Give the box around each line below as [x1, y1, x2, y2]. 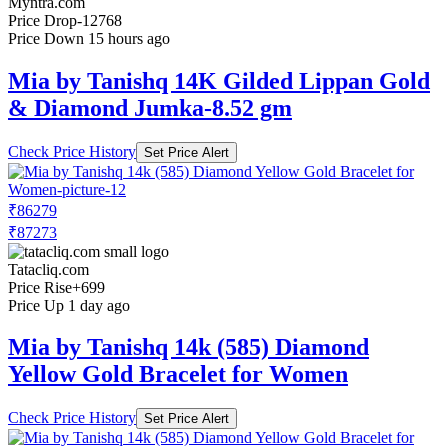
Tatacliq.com [8, 260, 89, 278]
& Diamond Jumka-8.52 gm [8, 94, 292, 121]
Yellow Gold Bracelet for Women [8, 361, 348, 388]
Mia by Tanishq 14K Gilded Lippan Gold [8, 67, 430, 94]
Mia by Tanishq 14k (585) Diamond [8, 334, 369, 361]
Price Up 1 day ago [8, 296, 130, 314]
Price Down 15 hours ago [8, 29, 170, 47]
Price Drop [8, 11, 77, 29]
